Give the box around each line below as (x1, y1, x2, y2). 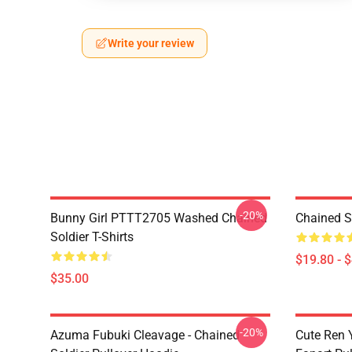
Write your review (108, 37, 194, 49)
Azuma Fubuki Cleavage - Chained (50, 328, 240, 343)
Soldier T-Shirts (50, 229, 134, 244)
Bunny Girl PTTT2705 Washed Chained (50, 211, 267, 225)
